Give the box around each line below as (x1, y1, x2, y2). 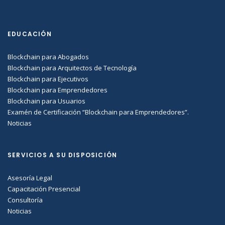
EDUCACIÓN (8, 30, 52, 39)
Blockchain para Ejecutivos (8, 74, 88, 84)
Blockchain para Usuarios (8, 96, 85, 106)
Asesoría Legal (8, 173, 52, 183)
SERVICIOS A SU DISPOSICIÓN (8, 151, 118, 160)
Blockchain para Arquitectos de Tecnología (8, 63, 137, 73)
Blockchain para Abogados (8, 52, 89, 62)
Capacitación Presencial (8, 184, 80, 194)
